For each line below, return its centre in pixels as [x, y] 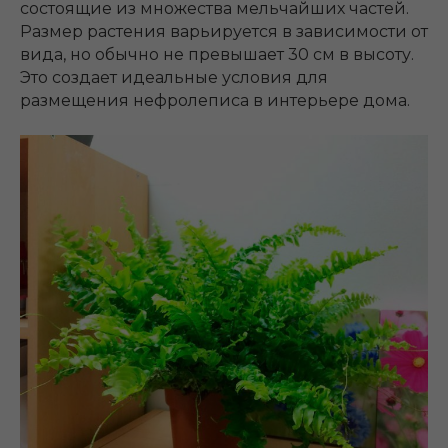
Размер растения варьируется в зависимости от [224, 31]
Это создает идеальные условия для [174, 77]
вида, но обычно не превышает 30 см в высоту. [217, 54]
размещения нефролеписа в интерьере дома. [215, 100]
